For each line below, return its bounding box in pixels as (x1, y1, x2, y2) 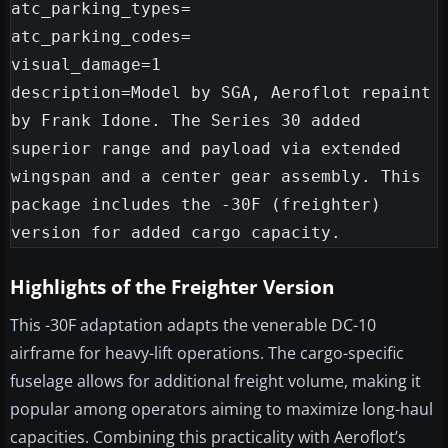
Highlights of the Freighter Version (10, 274, 334, 301)
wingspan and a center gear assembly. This (11, 167, 421, 187)
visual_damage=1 (11, 55, 161, 75)
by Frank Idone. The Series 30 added (11, 111, 361, 131)
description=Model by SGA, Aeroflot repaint (11, 83, 431, 103)
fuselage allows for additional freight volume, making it (10, 370, 421, 393)
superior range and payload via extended (11, 139, 401, 159)
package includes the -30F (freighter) (11, 195, 381, 215)
